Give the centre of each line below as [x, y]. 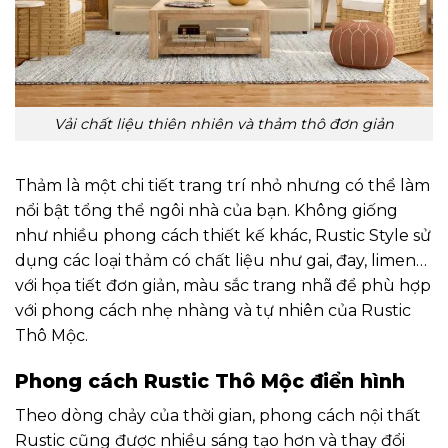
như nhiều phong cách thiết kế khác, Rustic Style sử [223, 236]
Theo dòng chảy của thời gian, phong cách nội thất [218, 415]
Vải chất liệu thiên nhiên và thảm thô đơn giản [224, 123]
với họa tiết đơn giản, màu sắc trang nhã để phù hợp [223, 286]
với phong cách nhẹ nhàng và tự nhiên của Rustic [213, 311]
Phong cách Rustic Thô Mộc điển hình [210, 381]
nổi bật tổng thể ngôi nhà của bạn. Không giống [206, 211]
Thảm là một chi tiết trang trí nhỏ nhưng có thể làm [222, 186]
